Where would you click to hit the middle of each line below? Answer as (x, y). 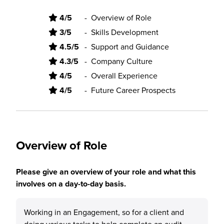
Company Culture (122, 61)
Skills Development (125, 32)
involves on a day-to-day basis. (71, 184)
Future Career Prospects (133, 90)
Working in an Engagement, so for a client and (104, 212)
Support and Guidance (130, 46)
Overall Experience (124, 75)
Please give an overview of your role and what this (106, 172)
